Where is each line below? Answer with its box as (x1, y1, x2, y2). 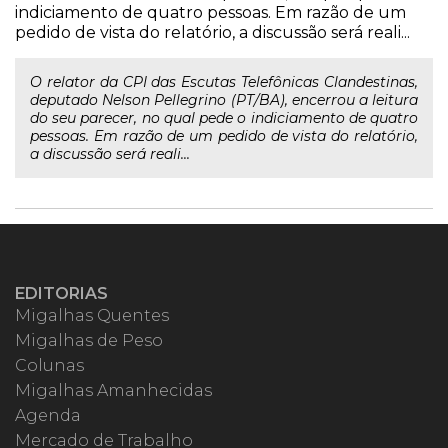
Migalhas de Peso (15, 331, 163, 350)
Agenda (15, 406, 81, 425)
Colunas (15, 356, 84, 375)
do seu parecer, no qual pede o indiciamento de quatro (30, 109, 418, 127)
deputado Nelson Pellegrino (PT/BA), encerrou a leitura (30, 91, 418, 109)
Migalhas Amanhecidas (15, 381, 212, 400)
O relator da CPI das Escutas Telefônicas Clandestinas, (30, 73, 418, 91)
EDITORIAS (15, 284, 108, 303)
